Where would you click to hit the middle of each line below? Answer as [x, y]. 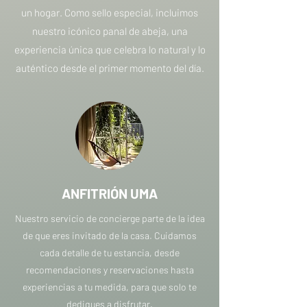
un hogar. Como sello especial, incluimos [110, 12]
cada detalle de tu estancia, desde [110, 253]
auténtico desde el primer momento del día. [110, 68]
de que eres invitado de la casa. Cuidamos [110, 235]
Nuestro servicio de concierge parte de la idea [110, 218]
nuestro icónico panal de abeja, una [110, 31]
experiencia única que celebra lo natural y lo [110, 49]
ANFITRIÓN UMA [110, 193]
